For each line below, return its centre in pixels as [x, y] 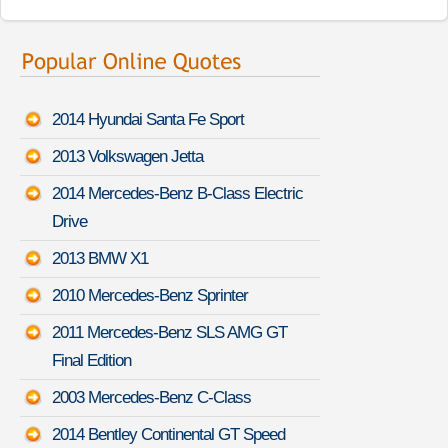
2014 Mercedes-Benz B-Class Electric [177, 193]
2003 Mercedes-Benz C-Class [151, 397]
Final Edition [91, 360]
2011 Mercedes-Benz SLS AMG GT [169, 332]
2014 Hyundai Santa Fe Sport [148, 119]
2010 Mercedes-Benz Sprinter [150, 295]
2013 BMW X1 [100, 258]
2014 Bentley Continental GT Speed [168, 434]
